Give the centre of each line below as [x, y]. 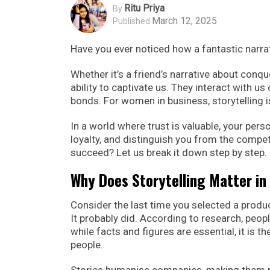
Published [131, 21]
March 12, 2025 [184, 21]
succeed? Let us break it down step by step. [169, 152]
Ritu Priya [144, 8]
